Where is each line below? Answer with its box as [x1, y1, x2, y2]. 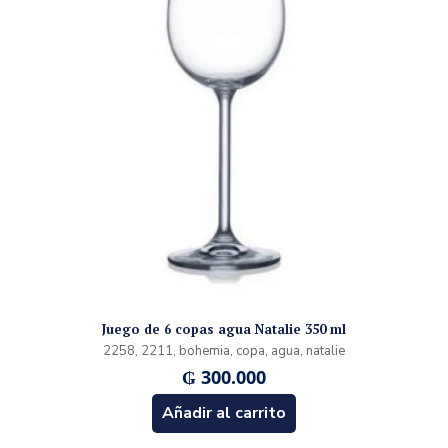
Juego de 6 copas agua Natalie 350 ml [102, 319, 346, 338]
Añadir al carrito [162, 401, 286, 424]
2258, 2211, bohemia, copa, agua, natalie [103, 341, 345, 360]
